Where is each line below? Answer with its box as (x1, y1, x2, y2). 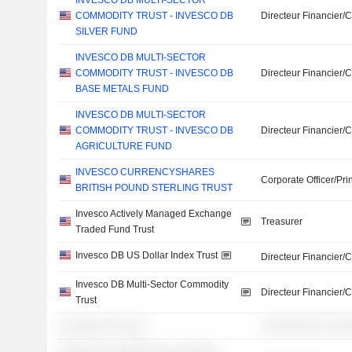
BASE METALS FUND (75, 83, 169, 94)
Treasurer (261, 216, 303, 227)
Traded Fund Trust (75, 224, 154, 235)
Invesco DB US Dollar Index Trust (75, 250, 218, 261)
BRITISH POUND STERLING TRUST (75, 182, 233, 193)
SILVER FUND (75, 26, 137, 37)
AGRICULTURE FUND (75, 141, 172, 152)
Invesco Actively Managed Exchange (75, 208, 232, 219)
